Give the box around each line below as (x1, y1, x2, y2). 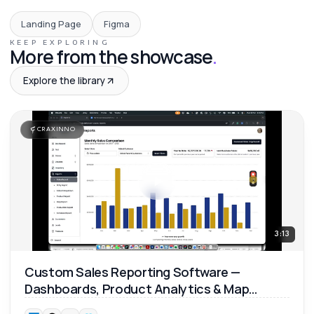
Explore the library (23, 74, 105, 87)
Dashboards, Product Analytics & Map (25, 280, 250, 297)
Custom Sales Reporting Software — (25, 264, 241, 280)
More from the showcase (10, 44, 212, 69)
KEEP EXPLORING (10, 38, 110, 46)
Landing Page (21, 18, 81, 30)
